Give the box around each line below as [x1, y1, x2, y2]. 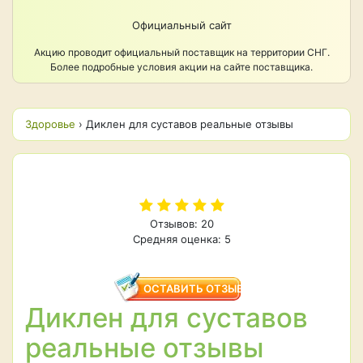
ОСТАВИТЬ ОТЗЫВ [143, 282, 244, 295]
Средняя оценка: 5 [132, 233, 231, 246]
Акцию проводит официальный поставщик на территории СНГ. [33, 46, 330, 58]
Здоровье [25, 117, 75, 130]
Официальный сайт [131, 19, 232, 32]
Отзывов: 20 [149, 217, 214, 230]
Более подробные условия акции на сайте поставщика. [50, 61, 313, 73]
